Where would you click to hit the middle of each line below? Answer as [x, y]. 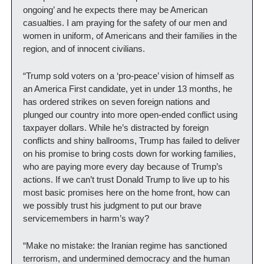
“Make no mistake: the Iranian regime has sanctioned [125, 245]
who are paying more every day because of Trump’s [123, 166]
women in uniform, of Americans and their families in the [130, 36]
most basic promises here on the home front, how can [126, 192]
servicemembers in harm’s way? [90, 218]
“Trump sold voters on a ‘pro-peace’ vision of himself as [129, 76]
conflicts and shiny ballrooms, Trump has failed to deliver [131, 141]
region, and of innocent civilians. [85, 49]
